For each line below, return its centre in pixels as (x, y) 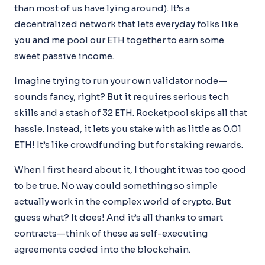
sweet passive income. (64, 56)
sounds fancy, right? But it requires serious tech (122, 96)
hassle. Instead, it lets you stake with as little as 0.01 (128, 128)
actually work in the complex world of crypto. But (122, 201)
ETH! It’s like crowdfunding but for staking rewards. (129, 144)
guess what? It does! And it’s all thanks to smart (119, 217)
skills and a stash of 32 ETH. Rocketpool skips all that (131, 112)
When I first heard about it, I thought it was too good (130, 169)
